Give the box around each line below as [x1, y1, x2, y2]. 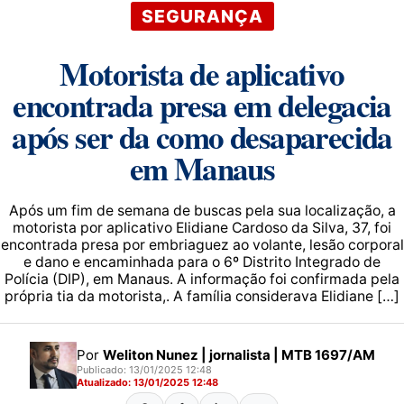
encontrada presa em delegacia [13, 82, 391, 128]
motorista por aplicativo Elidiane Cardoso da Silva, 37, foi [13, 219, 391, 236]
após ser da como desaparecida [12, 114, 392, 160]
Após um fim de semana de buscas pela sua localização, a [8, 202, 396, 219]
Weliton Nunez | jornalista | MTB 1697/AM [102, 345, 375, 363]
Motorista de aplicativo [60, 50, 344, 96]
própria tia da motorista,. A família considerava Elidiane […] [5, 288, 399, 305]
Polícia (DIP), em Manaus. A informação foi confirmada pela [5, 271, 399, 288]
